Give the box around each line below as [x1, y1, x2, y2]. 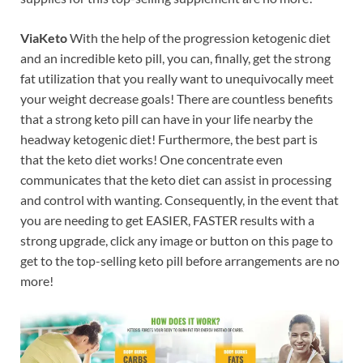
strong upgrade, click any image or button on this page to [20, 232, 333, 248]
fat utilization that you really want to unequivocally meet [20, 70, 334, 86]
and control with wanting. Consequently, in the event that [20, 191, 339, 207]
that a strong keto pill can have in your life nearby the [20, 110, 313, 126]
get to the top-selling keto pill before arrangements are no [20, 252, 340, 268]
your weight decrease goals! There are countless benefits [20, 90, 333, 106]
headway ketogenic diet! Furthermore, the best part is [20, 130, 318, 147]
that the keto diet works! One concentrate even [20, 151, 283, 167]
